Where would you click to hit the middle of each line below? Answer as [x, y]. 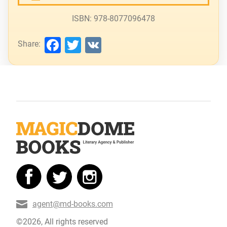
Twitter [106, 44]
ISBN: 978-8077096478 [113, 19]
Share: [29, 44]
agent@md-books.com [72, 204]
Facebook [96, 44]
